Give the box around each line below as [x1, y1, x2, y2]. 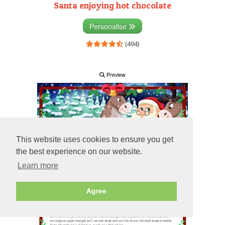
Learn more [18, 161, 59, 170]
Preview [105, 70, 126, 78]
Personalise [89, 21, 129, 31]
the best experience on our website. [16, 147, 142, 156]
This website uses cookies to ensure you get [16, 135, 173, 144]
